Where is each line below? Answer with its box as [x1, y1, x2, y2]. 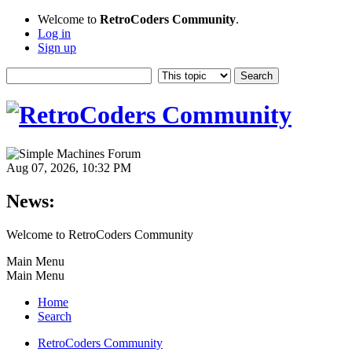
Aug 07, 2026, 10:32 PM [6, 160, 131, 174]
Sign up [38, 41, 76, 54]
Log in [38, 27, 71, 40]
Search [38, 309, 71, 323]
